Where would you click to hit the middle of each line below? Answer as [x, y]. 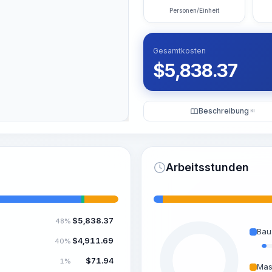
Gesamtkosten [179, 51]
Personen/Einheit [194, 10]
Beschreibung [223, 111]
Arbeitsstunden [207, 167]
